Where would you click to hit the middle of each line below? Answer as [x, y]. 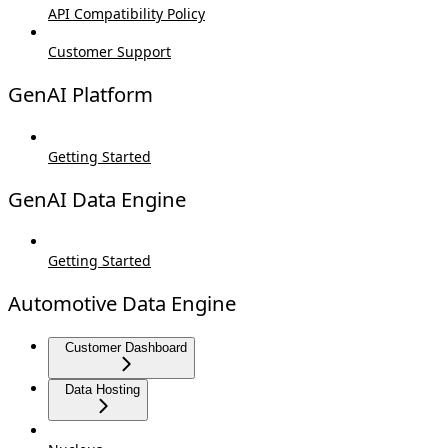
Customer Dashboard [126, 347]
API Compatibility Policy [126, 14]
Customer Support [109, 52]
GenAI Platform [80, 94]
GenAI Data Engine [97, 198]
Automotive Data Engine [122, 303]
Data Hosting [102, 389]
